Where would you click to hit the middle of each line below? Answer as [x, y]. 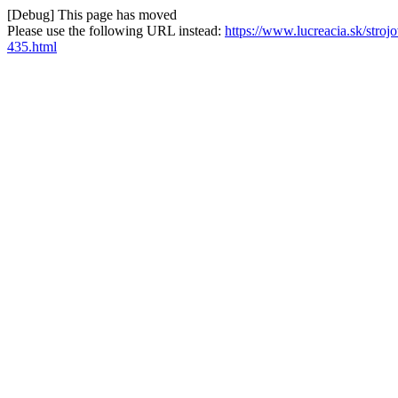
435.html [32, 47]
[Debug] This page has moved [92, 15]
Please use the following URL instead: [116, 31]
